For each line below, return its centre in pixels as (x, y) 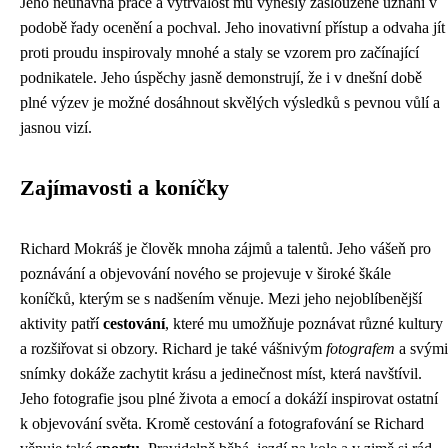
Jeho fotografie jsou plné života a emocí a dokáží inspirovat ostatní (229, 398)
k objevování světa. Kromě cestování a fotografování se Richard (222, 423)
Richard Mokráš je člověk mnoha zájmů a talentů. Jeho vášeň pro (225, 248)
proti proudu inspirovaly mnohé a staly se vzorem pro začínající (219, 52)
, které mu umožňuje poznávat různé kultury (304, 323)
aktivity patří (61, 323)
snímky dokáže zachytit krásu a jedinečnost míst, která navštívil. (221, 373)
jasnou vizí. (56, 127)
